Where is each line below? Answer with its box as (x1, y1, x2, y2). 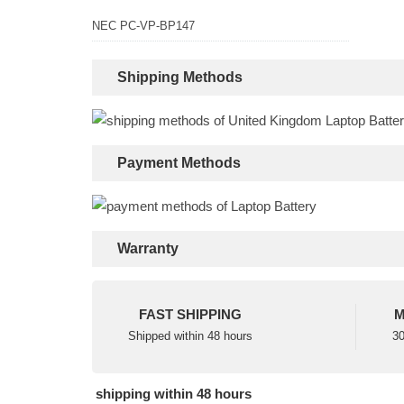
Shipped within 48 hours (128, 329, 252, 343)
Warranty (117, 241, 179, 256)
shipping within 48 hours (92, 386, 252, 401)
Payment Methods (117, 155, 241, 170)
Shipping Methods (117, 69, 243, 85)
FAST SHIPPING (139, 307, 242, 322)
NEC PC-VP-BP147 (92, 19, 195, 32)
